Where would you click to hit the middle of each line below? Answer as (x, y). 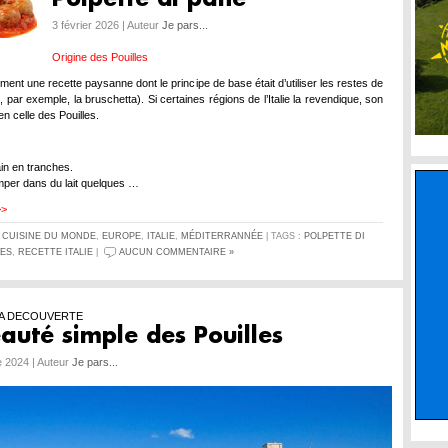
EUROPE (121, 236)
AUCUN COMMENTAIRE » (176, 252)
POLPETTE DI (334, 236)
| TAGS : (283, 236)
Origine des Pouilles (100, 57)
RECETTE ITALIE (55, 252)
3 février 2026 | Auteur (107, 25)
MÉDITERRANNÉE (222, 236)
